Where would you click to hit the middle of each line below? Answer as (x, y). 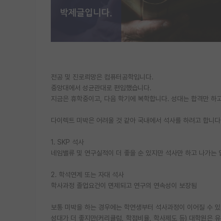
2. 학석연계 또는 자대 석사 (87, 174)
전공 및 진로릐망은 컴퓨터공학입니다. (102, 77)
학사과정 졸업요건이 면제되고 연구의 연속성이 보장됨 (124, 185)
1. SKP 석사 (67, 142)
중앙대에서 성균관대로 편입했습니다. (101, 88)
